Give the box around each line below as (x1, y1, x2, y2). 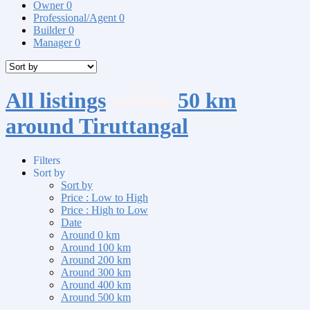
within (106, 88, 178, 113)
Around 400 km (61, 278, 131, 291)
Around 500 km (61, 291, 131, 303)
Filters (33, 154, 60, 166)
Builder (33, 24, 69, 36)
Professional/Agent (33, 11, 119, 24)
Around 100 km (61, 241, 131, 253)
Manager (33, 36, 75, 48)
